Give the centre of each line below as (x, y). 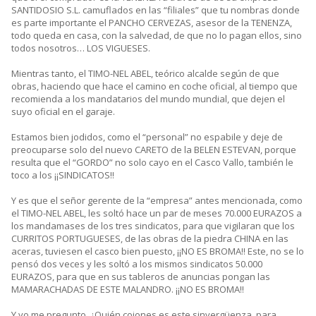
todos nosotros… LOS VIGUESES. (81, 48)
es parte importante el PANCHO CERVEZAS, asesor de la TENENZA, (152, 23)
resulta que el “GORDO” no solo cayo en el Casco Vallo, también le (152, 163)
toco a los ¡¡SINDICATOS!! (63, 175)
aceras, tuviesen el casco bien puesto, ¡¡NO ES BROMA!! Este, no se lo (158, 251)
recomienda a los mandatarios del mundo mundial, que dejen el (148, 99)
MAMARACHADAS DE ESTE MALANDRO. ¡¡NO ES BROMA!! (128, 290)
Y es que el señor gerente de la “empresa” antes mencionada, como (157, 201)
